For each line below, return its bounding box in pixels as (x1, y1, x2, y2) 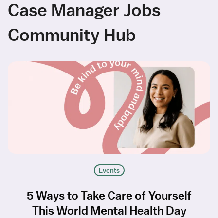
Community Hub (8, 24, 136, 45)
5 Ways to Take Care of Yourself (26, 188, 192, 202)
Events (98, 166, 120, 175)
